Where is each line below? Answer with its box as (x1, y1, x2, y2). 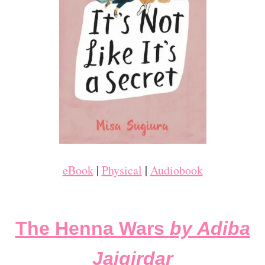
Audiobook (150, 161, 203, 178)
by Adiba (169, 217, 250, 239)
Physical (101, 161, 142, 178)
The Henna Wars (15, 217, 170, 239)
